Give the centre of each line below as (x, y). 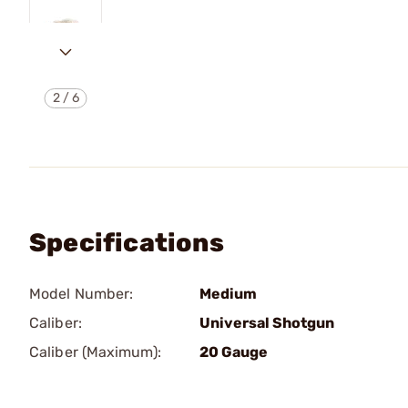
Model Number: (82, 294)
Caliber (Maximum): (95, 352)
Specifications (127, 243)
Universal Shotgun (267, 323)
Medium (228, 294)
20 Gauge (234, 352)
